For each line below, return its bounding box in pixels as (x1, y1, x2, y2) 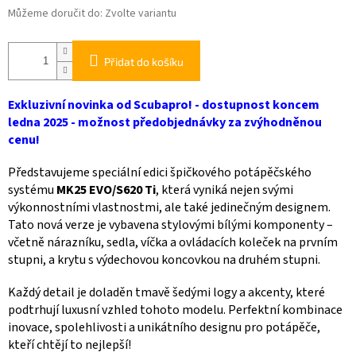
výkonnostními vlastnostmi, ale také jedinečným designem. (8, 199, 331, 217)
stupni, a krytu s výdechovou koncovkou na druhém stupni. (8, 251, 320, 269)
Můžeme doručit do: (8, 6, 103, 22)
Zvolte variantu (105, 6, 176, 22)
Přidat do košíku (104, 55, 184, 69)
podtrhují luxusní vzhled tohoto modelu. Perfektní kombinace (8, 301, 342, 319)
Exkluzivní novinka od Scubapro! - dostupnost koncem (8, 96, 319, 114)
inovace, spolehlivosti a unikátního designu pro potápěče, (8, 319, 320, 337)
